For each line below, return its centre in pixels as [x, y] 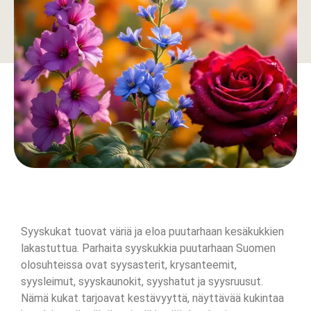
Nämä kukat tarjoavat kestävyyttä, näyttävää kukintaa [152, 298]
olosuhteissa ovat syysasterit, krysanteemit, [129, 264]
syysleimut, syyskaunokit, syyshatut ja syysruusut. [142, 281]
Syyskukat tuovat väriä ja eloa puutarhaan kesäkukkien [152, 231]
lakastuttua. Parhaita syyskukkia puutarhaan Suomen [148, 248]
